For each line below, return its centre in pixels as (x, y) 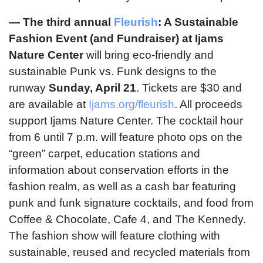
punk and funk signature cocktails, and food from (131, 203)
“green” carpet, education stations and (104, 153)
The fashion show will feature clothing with (114, 235)
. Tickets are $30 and (189, 87)
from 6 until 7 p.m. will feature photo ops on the (126, 137)
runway (29, 87)
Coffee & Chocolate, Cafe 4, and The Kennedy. (127, 219)
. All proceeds (208, 104)
